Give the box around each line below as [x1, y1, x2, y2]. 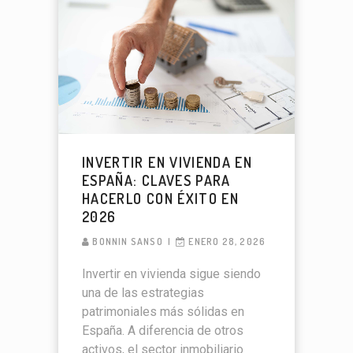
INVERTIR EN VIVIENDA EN [82, 153, 253, 171]
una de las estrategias [82, 284, 204, 300]
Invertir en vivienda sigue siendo [82, 266, 261, 281]
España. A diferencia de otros [82, 322, 243, 338]
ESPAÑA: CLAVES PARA [82, 171, 231, 189]
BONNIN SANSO [92, 235, 163, 247]
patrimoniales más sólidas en [82, 303, 244, 319]
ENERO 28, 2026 [188, 235, 266, 247]
